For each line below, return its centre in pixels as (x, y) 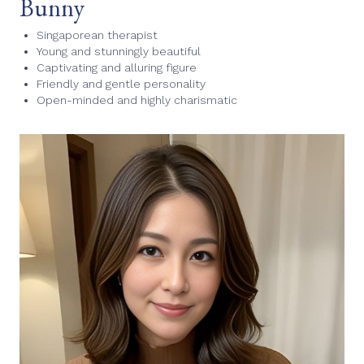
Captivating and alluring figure (117, 67)
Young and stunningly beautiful (119, 51)
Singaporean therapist (97, 35)
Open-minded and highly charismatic (137, 100)
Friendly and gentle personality (121, 83)
